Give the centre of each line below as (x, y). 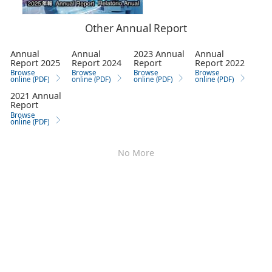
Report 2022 (219, 64)
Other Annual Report (136, 30)
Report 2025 (36, 64)
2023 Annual (159, 55)
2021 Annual (36, 97)
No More (136, 154)
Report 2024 (97, 64)
